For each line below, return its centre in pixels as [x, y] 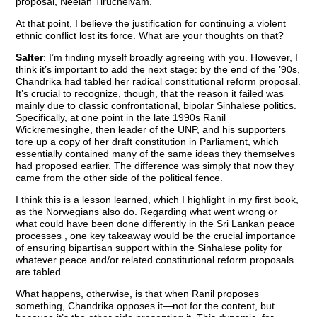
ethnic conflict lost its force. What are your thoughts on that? [150, 36]
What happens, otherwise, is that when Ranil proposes [138, 294]
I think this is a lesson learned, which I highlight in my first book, [157, 200]
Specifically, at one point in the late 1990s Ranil [121, 118]
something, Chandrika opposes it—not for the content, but [145, 306]
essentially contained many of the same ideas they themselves [156, 154]
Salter [30, 58]
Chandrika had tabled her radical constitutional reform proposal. [158, 82]
